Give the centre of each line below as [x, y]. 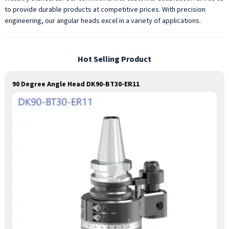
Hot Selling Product [114, 59]
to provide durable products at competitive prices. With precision [105, 9]
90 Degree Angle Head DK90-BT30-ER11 [76, 84]
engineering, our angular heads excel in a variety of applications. [102, 20]
